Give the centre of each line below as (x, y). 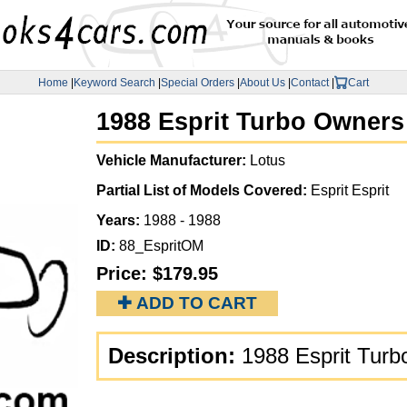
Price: (124, 274)
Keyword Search (114, 82)
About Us (263, 82)
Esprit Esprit (350, 191)
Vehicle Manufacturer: (173, 161)
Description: (175, 356)
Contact (310, 82)
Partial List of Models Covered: (203, 191)
